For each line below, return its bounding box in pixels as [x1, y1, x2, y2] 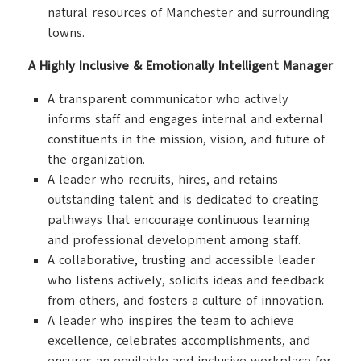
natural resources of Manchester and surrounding [48, 4, 330, 22]
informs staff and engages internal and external [48, 110, 323, 128]
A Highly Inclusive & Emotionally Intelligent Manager [28, 57, 333, 75]
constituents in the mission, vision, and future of [48, 131, 325, 148]
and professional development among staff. [48, 231, 301, 249]
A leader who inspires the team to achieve [48, 312, 294, 330]
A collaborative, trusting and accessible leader [48, 251, 315, 269]
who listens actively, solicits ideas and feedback [48, 272, 325, 289]
